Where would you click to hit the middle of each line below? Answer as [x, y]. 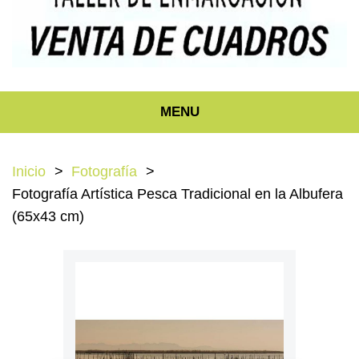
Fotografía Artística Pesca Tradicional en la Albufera [177, 194]
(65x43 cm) [48, 216]
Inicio [29, 171]
